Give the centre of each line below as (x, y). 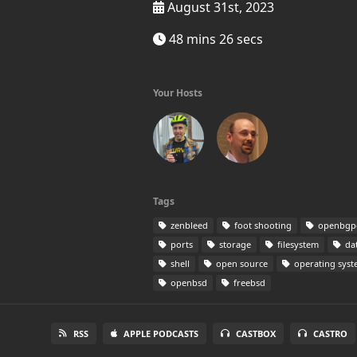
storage (234, 244)
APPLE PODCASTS (161, 333)
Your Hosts (178, 93)
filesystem (297, 244)
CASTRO (330, 333)
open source (241, 263)
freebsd (248, 282)
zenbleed (188, 225)
